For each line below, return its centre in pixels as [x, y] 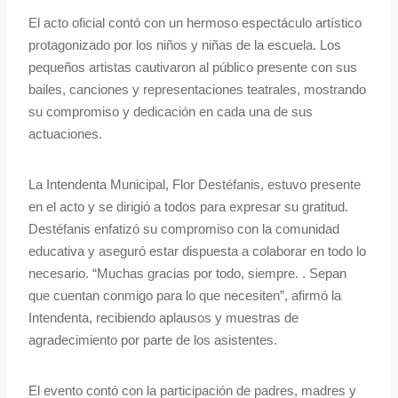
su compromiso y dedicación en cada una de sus [171, 112]
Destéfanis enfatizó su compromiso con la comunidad [184, 229]
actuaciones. [65, 134]
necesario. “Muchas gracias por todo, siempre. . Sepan [187, 274]
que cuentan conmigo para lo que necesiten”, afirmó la [185, 296]
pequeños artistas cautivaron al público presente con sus [193, 68]
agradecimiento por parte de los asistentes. [153, 340]
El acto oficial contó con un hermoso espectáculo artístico [195, 23]
